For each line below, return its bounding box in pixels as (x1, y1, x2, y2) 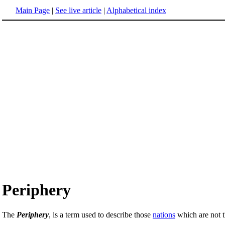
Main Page (16, 6, 50, 15)
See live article (55, 6, 101, 15)
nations (153, 210, 175, 219)
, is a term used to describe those (49, 210, 153, 219)
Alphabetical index (106, 6, 166, 15)
